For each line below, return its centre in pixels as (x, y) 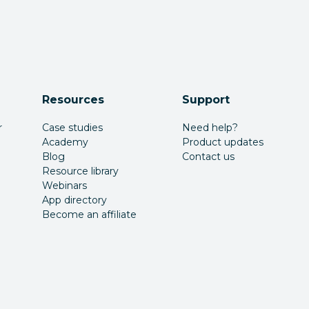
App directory (75, 200)
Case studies (73, 128)
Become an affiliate (90, 215)
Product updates (223, 142)
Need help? (210, 128)
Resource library (81, 171)
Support (206, 100)
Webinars (65, 186)
